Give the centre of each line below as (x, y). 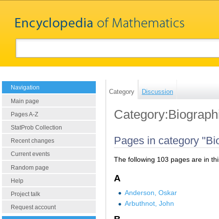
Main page (25, 101)
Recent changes (33, 141)
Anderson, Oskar (151, 192)
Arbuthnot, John (149, 204)
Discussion (157, 91)
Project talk (25, 194)
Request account (33, 208)
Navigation (25, 88)
